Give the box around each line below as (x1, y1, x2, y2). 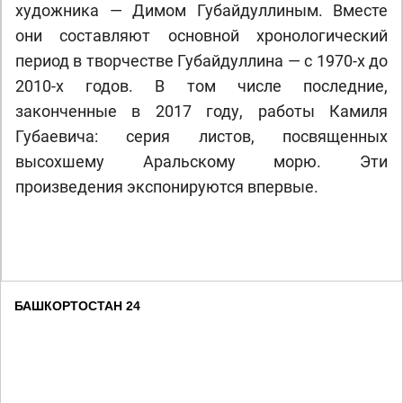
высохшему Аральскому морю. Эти (15, 152, 388, 172)
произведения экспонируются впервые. (15, 177, 318, 197)
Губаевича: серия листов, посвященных (15, 127, 388, 147)
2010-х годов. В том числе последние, (15, 76, 388, 96)
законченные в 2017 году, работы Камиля (15, 102, 388, 121)
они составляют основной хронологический (15, 26, 388, 46)
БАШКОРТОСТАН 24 (14, 299, 140, 314)
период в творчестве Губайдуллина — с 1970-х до (15, 51, 388, 71)
